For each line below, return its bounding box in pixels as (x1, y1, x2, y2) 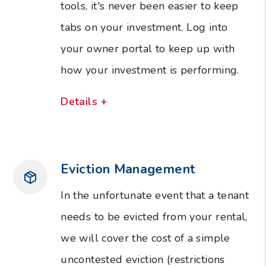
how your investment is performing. (61, 62, 239, 77)
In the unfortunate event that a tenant (61, 188, 249, 202)
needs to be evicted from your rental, (61, 209, 248, 224)
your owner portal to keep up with (61, 41, 235, 56)
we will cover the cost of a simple (61, 230, 230, 245)
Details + (61, 94, 108, 109)
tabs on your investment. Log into (61, 20, 228, 34)
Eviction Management (61, 160, 196, 178)
